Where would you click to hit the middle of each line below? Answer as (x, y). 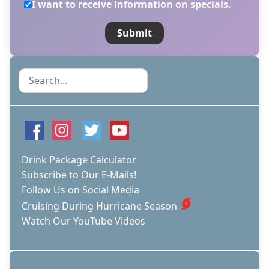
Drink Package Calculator (79, 159)
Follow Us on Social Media (80, 189)
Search (34, 75)
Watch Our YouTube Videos (83, 221)
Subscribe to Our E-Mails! (79, 174)
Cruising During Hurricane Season (99, 206)
